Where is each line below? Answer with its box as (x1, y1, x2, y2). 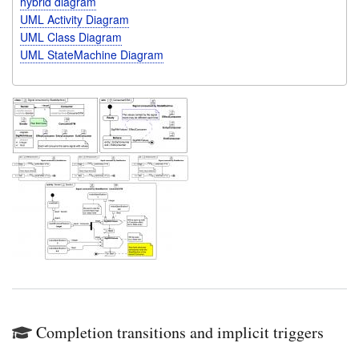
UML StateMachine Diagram (19, 46, 163, 63)
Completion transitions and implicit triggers (36, 321, 324, 344)
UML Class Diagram (19, 28, 122, 45)
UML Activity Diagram (19, 10, 129, 27)
